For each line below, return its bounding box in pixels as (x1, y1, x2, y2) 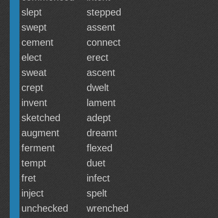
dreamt (87, 127, 117, 138)
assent (87, 22, 115, 33)
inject (21, 188, 44, 199)
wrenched (87, 203, 128, 214)
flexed (87, 143, 112, 153)
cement (21, 37, 54, 48)
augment (21, 127, 59, 138)
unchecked (21, 203, 68, 214)
